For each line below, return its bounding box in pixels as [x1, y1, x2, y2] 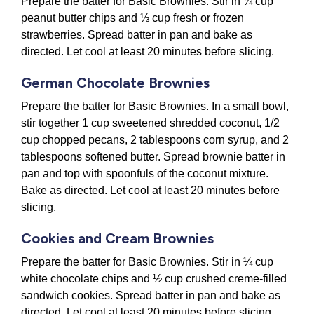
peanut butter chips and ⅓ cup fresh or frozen [21, 12, 244, 25]
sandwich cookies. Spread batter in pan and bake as [21, 289, 280, 302]
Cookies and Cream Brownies [21, 230, 214, 247]
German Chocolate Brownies [21, 74, 210, 92]
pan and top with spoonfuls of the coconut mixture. [21, 168, 268, 180]
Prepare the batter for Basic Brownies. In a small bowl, [21, 100, 289, 113]
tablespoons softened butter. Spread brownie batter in [21, 151, 285, 163]
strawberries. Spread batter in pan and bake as [21, 29, 252, 41]
